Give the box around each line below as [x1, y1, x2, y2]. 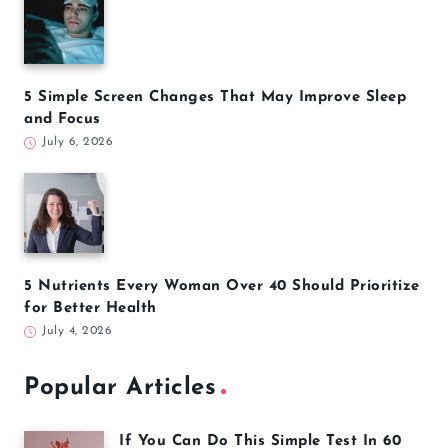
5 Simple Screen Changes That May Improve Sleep [24, 90, 406, 106]
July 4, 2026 [42, 325, 112, 338]
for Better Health [24, 301, 157, 317]
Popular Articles [24, 376, 216, 401]
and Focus [24, 112, 101, 128]
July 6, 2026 [42, 136, 113, 149]
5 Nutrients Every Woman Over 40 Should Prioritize [24, 279, 420, 295]
